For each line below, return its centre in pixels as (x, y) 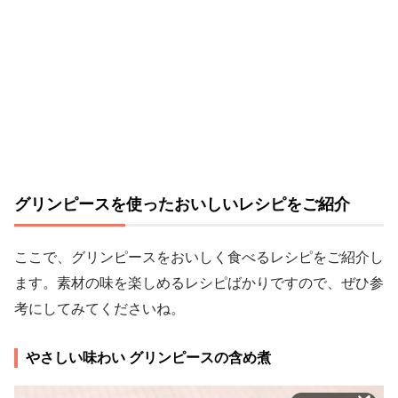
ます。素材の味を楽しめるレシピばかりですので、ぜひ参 (199, 283)
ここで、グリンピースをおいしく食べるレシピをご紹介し (199, 257)
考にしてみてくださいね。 (99, 308)
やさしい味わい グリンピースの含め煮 (148, 357)
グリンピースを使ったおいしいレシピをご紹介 (182, 204)
